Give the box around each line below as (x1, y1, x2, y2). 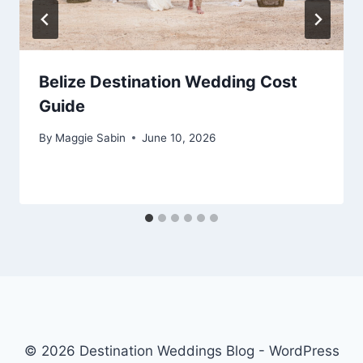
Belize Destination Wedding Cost (39, 72, 297, 92)
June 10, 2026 (142, 130, 216, 144)
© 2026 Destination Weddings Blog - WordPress (23, 343, 340, 360)
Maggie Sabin (55, 130, 126, 144)
